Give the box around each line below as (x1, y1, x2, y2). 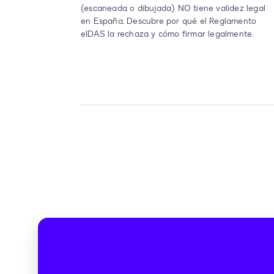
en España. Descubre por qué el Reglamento (81, 15, 257, 28)
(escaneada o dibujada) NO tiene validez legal (81, 2, 265, 15)
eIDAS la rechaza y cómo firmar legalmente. (81, 28, 254, 40)
